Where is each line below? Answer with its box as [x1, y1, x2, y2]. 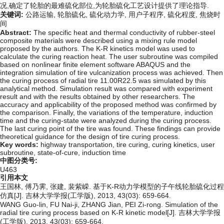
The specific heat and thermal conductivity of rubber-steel [33, 28, 215, 37]
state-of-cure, [37, 148, 82, 157]
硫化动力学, [89, 10, 128, 19]
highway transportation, [40, 140, 116, 149]
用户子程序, [128, 10, 167, 19]
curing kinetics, [152, 140, 201, 149]
